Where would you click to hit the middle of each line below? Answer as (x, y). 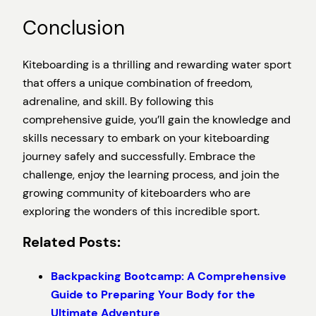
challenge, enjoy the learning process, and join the (151, 174)
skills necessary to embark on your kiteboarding (146, 138)
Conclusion (74, 28)
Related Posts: (72, 242)
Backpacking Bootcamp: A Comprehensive (169, 276)
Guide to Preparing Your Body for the (153, 294)
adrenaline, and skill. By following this (118, 101)
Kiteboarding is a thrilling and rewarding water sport (157, 64)
